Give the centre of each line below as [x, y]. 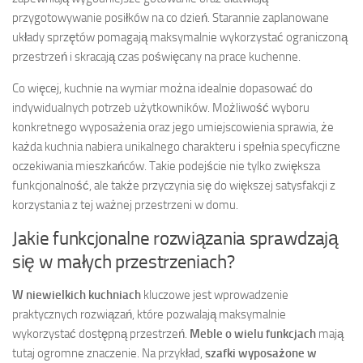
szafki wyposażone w [261, 354]
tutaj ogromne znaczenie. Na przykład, [109, 354]
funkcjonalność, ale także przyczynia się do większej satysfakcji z [174, 186]
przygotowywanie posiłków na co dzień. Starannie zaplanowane [171, 18]
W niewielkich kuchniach [77, 295]
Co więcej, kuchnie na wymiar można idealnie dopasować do [162, 89]
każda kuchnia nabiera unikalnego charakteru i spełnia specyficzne [176, 147]
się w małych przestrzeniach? [124, 263]
